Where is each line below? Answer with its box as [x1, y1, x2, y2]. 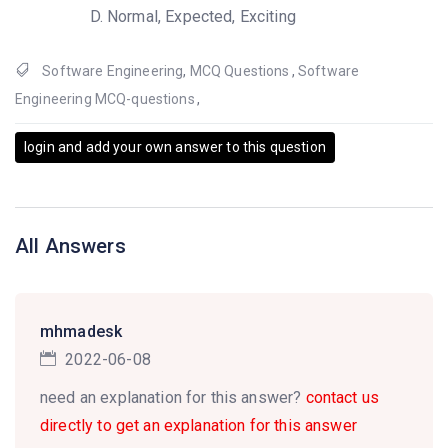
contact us [305, 388, 380, 407]
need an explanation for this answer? [40, 388, 306, 407]
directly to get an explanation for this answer [40, 416, 357, 435]
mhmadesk [40, 322, 123, 341]
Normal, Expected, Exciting [107, 7, 296, 26]
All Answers [15, 234, 126, 258]
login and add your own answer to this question [24, 139, 326, 155]
